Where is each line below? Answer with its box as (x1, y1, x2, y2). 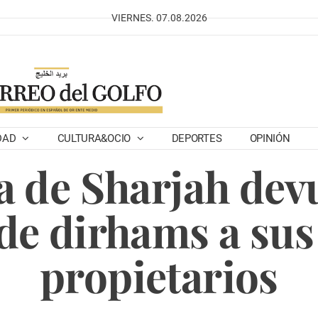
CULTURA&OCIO (57, 132, 133, 145)
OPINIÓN (249, 132, 290, 145)
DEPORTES (171, 132, 222, 145)
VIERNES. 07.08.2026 (111, 12, 207, 23)
